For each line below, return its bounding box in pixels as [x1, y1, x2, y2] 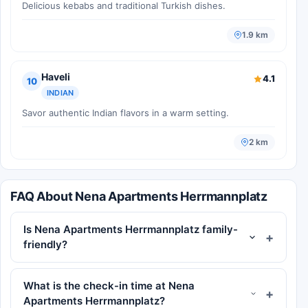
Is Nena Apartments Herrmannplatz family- [23, 223, 238, 236]
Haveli [41, 71, 70, 83]
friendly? [23, 238, 67, 252]
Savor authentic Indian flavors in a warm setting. [22, 107, 229, 119]
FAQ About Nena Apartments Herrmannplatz [10, 189, 267, 204]
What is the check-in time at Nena [23, 279, 195, 293]
